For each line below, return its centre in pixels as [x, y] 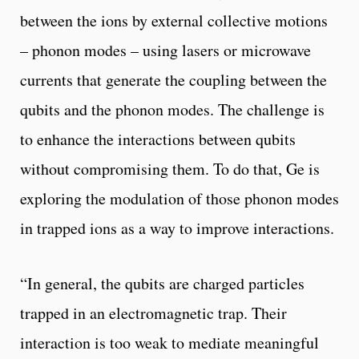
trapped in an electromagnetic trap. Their [153, 313]
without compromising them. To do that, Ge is [170, 169]
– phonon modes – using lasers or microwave [165, 50]
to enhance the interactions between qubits [158, 139]
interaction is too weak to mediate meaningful [169, 343]
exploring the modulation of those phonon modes [179, 199]
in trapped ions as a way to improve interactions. [177, 228]
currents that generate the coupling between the [173, 80]
